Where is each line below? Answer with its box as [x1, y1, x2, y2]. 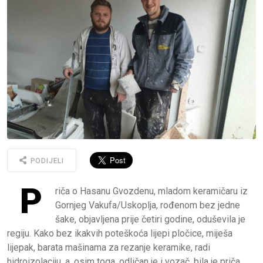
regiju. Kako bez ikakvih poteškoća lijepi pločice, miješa [7, 227, 232, 239]
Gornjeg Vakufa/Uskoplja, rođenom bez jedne [55, 199, 240, 211]
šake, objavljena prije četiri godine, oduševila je [55, 213, 245, 225]
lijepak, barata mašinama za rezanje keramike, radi [7, 241, 210, 253]
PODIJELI [28, 157, 65, 166]
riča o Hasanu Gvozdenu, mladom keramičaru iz [55, 185, 248, 197]
